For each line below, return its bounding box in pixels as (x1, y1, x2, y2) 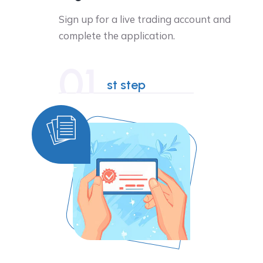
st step (107, 77, 146, 93)
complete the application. (59, 29, 175, 42)
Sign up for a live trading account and (59, 13, 231, 26)
